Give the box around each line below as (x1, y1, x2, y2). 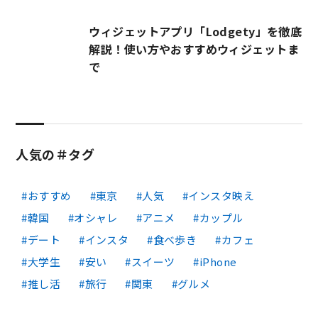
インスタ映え (188, 187, 254, 203)
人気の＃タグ (16, 144, 94, 163)
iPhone (199, 253, 237, 269)
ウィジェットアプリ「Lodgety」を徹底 (89, 23, 302, 40)
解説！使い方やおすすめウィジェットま (89, 40, 299, 58)
